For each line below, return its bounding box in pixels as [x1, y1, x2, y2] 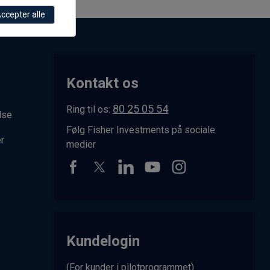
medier [66, 138, 96, 150]
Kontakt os [66, 74, 139, 92]
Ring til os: [66, 103, 113, 115]
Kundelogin [66, 232, 140, 250]
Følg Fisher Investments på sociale [66, 124, 215, 136]
